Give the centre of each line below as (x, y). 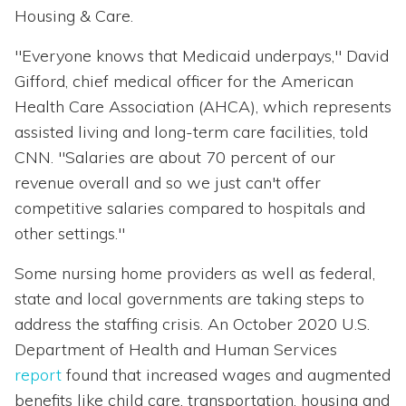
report (38, 375)
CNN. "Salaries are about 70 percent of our (175, 158)
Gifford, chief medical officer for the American (184, 82)
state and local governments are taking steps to (189, 299)
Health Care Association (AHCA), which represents (203, 107)
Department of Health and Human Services (176, 350)
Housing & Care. (74, 16)
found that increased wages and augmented (226, 375)
